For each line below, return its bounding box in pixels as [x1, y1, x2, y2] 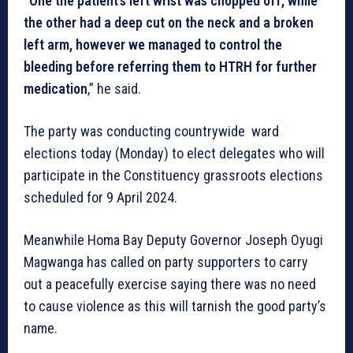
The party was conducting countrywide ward [24, 122, 279, 139]
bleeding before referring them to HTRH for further [24, 58, 317, 75]
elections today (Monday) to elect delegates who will [24, 144, 325, 162]
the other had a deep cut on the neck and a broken [24, 13, 314, 31]
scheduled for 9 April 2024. [24, 188, 177, 206]
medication [24, 80, 87, 97]
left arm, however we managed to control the [24, 35, 282, 53]
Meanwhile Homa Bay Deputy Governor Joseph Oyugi [24, 231, 323, 248]
